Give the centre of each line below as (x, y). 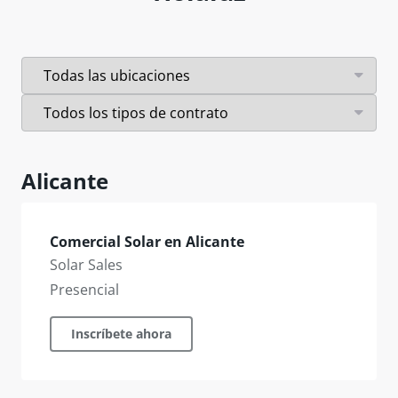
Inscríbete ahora (121, 334)
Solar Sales (86, 265)
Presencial (84, 290)
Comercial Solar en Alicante (147, 242)
